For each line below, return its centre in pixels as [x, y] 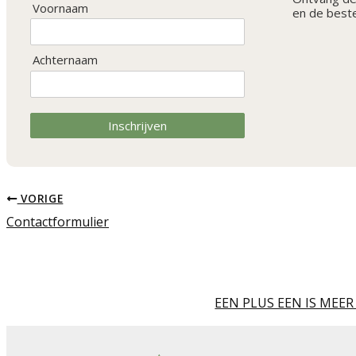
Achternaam [65, 60]
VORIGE [40, 198]
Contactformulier [58, 221]
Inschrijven [137, 126]
